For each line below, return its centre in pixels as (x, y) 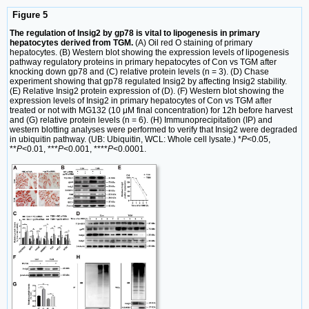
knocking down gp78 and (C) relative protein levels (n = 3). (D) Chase (139, 71)
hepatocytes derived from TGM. (71, 42)
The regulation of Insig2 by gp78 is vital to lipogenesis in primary (135, 33)
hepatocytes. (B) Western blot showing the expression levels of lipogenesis (149, 52)
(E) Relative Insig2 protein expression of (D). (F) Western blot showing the (147, 91)
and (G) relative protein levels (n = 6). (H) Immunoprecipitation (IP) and (141, 120)
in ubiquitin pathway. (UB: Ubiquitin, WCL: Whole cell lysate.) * (126, 139)
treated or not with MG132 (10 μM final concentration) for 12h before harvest (151, 110)
